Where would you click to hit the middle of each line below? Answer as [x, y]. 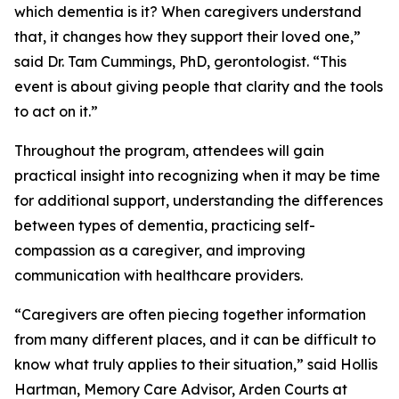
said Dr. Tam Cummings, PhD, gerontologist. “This [180, 62]
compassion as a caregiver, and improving [160, 251]
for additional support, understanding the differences [199, 201]
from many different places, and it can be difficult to [195, 340]
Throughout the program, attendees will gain [169, 151]
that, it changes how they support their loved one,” [187, 37]
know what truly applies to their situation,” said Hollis [196, 365]
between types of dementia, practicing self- [165, 226]
